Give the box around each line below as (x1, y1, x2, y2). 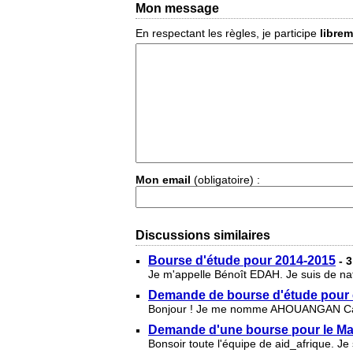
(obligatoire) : (191, 173, 260, 186)
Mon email (136, 173, 191, 186)
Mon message (136, 2, 219, 15)
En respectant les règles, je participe (136, 27, 320, 39)
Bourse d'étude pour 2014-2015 (148, 254, 336, 267)
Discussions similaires (136, 229, 270, 242)
